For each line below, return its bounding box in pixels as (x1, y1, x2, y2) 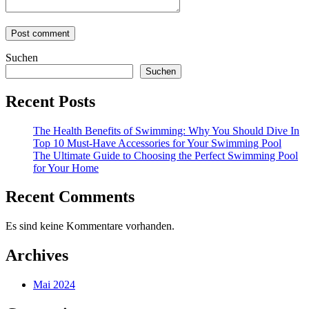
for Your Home (33, 161, 99, 174)
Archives (6, 246, 68, 265)
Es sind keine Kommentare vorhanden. (6, 220, 175, 232)
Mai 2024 (33, 279, 75, 291)
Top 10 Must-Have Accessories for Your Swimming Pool (33, 137, 281, 149)
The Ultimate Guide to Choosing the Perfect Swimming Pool (33, 149, 298, 161)
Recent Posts (6, 92, 95, 110)
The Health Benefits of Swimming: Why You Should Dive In (33, 124, 299, 137)
